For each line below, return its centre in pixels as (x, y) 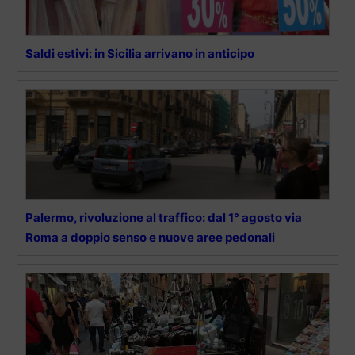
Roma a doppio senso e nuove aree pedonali (150, 238)
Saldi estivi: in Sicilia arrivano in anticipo (140, 54)
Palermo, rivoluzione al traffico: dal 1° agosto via (164, 218)
